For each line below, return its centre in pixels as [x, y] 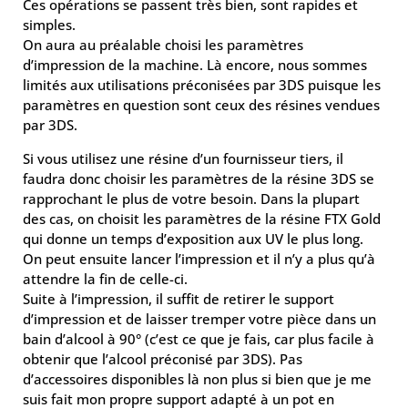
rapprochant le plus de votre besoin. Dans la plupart [191, 199]
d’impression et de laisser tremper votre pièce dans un [199, 319]
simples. [49, 25]
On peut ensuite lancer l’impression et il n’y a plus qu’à [199, 259]
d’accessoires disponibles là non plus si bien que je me [197, 379]
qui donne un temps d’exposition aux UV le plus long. [193, 239]
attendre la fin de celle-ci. [105, 279]
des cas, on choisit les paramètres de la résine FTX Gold [202, 219]
